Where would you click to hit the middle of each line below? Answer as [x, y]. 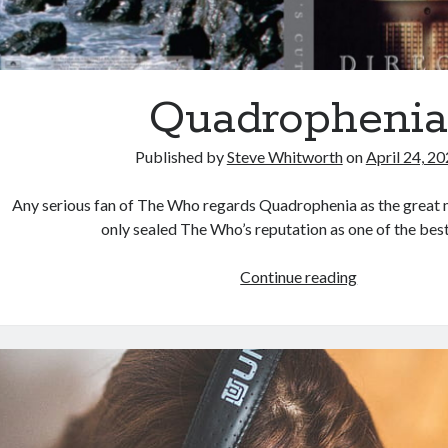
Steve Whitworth [284, 157]
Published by [180, 157]
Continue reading [299, 277]
